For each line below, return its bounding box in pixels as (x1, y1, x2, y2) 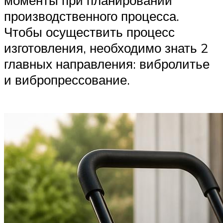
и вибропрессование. (4, 72, 130, 88)
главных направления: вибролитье (4, 56, 210, 72)
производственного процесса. (4, 8, 179, 24)
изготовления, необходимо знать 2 (4, 40, 208, 56)
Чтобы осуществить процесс (4, 24, 175, 40)
